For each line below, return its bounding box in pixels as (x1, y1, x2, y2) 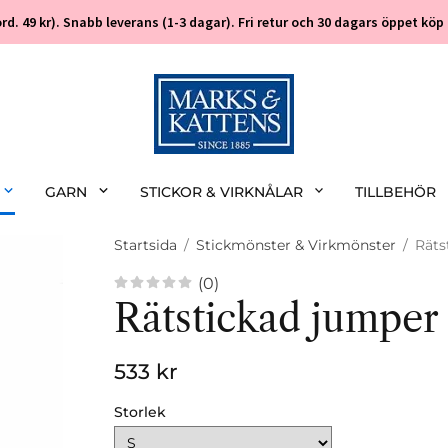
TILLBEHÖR (355, 183, 437, 201)
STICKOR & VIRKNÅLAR (139, 183, 303, 201)
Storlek (114, 403, 166, 421)
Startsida (114, 236, 177, 254)
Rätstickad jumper (114, 295, 439, 342)
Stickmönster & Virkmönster (196, 236, 396, 254)
